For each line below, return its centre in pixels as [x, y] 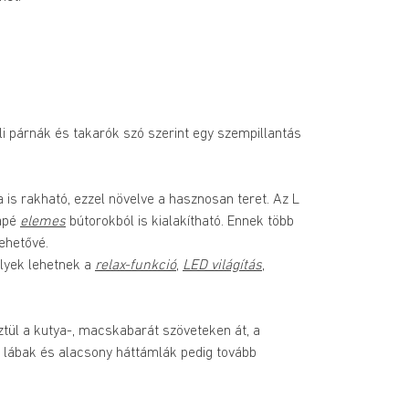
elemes [43, 221]
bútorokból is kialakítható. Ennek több [180, 221]
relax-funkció [136, 265]
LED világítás [222, 265]
